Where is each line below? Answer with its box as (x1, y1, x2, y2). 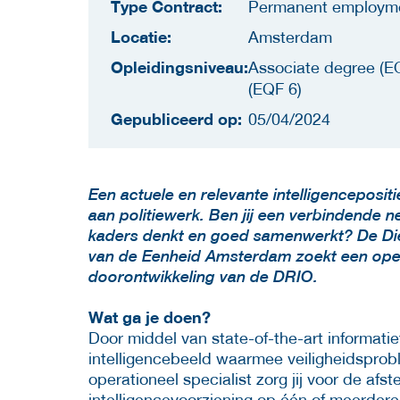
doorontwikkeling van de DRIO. (88, 266, 318, 286)
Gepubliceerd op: (111, 108, 242, 129)
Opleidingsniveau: (111, 56, 248, 77)
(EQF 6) (248, 79, 302, 98)
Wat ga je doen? (88, 306, 211, 327)
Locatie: (111, 26, 171, 46)
